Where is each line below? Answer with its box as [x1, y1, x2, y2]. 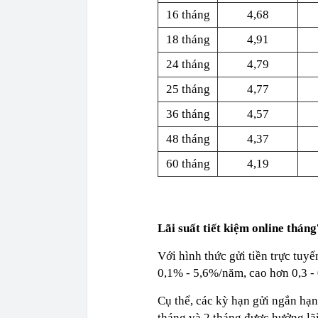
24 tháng [165, 57, 210, 71]
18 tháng [165, 33, 210, 46]
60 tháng [165, 157, 210, 170]
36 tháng [165, 107, 210, 121]
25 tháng [165, 82, 210, 96]
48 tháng [165, 132, 210, 146]
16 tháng [165, 8, 210, 21]
